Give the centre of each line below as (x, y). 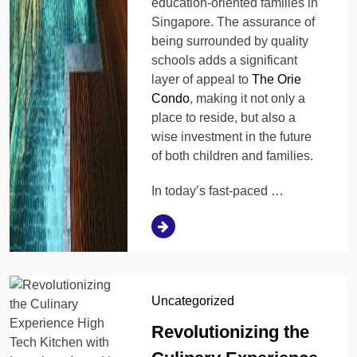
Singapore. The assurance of (233, 22)
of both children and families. (233, 155)
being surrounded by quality (230, 41)
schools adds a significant (225, 60)
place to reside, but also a (224, 117)
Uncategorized (193, 300)
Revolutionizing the (231, 331)
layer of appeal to (202, 79)
